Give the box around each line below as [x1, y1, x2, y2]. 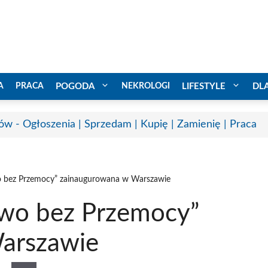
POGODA [56, 81, 95, 91]
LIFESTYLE [182, 81, 226, 91]
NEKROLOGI [121, 81, 170, 90]
